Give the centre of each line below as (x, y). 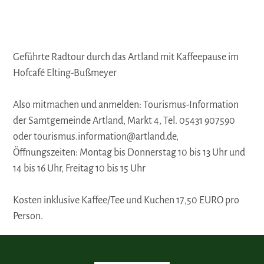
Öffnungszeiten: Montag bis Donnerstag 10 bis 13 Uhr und (129, 153)
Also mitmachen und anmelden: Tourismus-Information (126, 105)
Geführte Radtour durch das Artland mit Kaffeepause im (126, 57)
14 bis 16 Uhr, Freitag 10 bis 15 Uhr (80, 169)
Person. (28, 217)
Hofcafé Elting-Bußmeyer (65, 73)
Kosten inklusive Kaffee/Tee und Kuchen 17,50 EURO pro (126, 201)
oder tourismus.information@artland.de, (96, 137)
